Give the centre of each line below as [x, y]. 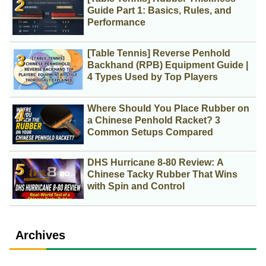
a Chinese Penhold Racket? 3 [154, 120]
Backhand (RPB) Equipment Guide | [168, 65]
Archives [40, 235]
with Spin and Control [136, 186]
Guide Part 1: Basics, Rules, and [160, 10]
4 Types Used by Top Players [153, 77]
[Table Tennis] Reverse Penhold [159, 53]
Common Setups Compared [151, 132]
